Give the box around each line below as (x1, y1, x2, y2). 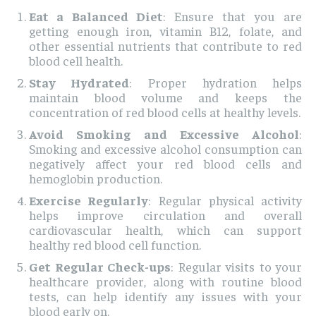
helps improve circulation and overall (29, 207, 302, 224)
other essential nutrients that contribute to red (29, 37, 302, 54)
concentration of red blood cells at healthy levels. (29, 104, 300, 121)
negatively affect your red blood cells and (29, 155, 302, 172)
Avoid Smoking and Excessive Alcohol (29, 126, 299, 142)
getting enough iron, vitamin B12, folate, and (29, 23, 302, 39)
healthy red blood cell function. (29, 236, 201, 253)
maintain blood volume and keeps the (29, 89, 302, 106)
